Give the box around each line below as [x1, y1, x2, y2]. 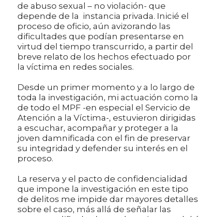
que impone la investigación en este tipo [17, 184, 188, 194]
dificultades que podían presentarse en [17, 31, 184, 41]
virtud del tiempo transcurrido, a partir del [17, 41, 193, 51]
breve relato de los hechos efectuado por [17, 51, 191, 62]
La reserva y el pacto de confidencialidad [17, 173, 187, 184]
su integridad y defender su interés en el [17, 143, 188, 153]
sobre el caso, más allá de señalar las [17, 204, 171, 214]
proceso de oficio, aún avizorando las [17, 21, 170, 31]
